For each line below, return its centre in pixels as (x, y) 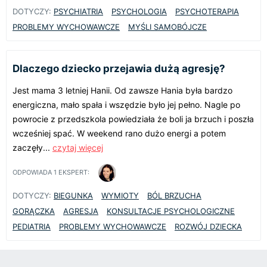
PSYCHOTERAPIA (207, 11)
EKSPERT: (73, 173)
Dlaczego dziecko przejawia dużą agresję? (119, 68)
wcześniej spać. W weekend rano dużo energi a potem (119, 133)
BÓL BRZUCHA (174, 195)
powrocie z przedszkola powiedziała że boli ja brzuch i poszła (133, 119)
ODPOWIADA (33, 173)
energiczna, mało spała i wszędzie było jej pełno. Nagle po (126, 104)
